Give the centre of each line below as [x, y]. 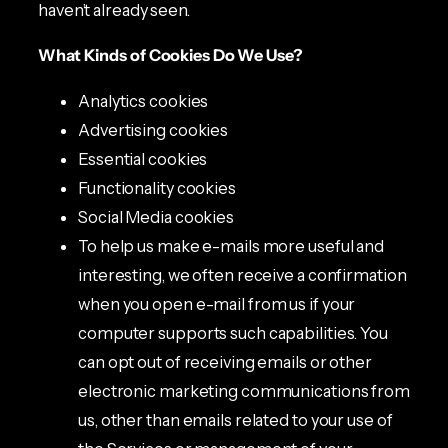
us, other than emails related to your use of [235, 419]
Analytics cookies [143, 100]
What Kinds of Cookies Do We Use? [170, 55]
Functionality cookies [157, 187]
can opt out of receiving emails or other [225, 361]
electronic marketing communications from [244, 390]
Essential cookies [143, 158]
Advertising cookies [153, 129]
